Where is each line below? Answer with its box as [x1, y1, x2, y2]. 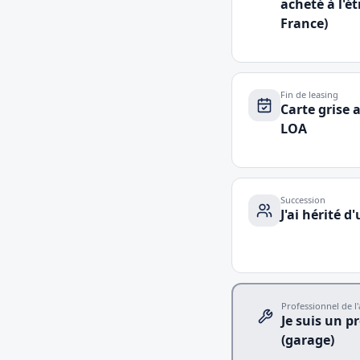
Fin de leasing [280, 88, 338, 100]
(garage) [281, 331, 334, 349]
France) [280, 14, 328, 32]
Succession [280, 194, 325, 206]
